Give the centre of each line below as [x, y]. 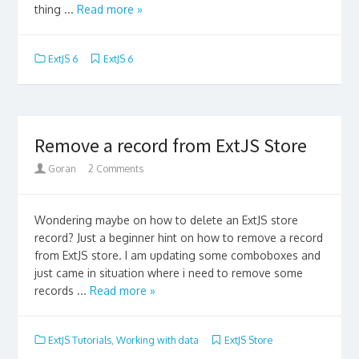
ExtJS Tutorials [79, 339]
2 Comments [115, 169]
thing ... [55, 9]
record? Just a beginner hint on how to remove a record [178, 237]
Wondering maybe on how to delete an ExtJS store [166, 220]
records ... [62, 290]
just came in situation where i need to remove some [168, 272]
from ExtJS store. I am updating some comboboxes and [177, 255]
